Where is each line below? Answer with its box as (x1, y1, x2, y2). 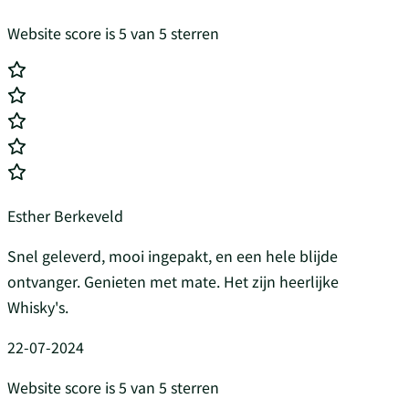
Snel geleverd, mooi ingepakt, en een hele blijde (7, 245, 338, 267)
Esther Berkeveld (7, 204, 123, 227)
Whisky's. (7, 296, 68, 319)
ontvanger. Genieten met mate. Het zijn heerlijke (7, 270, 339, 293)
